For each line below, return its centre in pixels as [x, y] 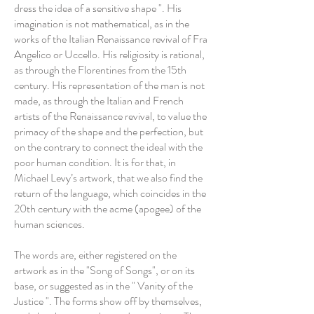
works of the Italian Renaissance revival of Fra [111, 39]
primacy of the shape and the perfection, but [109, 131]
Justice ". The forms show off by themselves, [108, 301]
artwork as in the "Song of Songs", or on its [104, 270]
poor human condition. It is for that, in [95, 162]
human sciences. [49, 224]
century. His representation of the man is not [109, 85]
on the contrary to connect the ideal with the [108, 147]
